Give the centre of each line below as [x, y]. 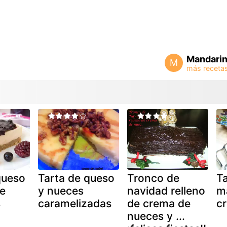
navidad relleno [166, 191]
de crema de [159, 203]
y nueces [61, 191]
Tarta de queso [76, 178]
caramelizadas [74, 203]
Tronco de [153, 178]
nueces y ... [156, 216]
